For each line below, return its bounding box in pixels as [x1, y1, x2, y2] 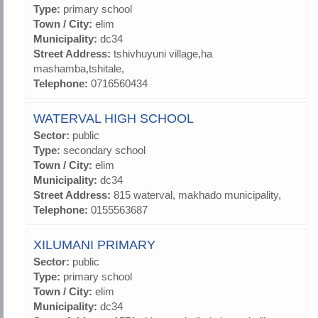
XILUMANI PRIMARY [33, 238, 155, 253]
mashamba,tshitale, [33, 62, 124, 75]
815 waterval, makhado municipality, [114, 189, 281, 202]
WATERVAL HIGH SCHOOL [33, 111, 194, 126]
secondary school [63, 144, 146, 157]
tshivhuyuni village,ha [114, 48, 212, 60]
